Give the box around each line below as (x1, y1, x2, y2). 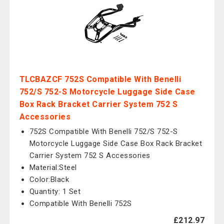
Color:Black (29, 175, 69, 184)
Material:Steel (29, 163, 77, 172)
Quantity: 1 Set (29, 187, 81, 196)
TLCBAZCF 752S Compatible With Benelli (19, 74, 181, 84)
